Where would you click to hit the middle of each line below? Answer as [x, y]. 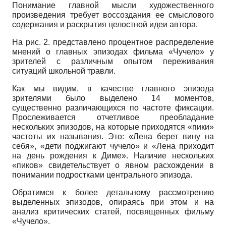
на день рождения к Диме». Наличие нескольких [113, 155]
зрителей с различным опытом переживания [113, 61]
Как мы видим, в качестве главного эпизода [113, 88]
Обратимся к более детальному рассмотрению [113, 192]
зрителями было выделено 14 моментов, [113, 98]
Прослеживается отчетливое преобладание [113, 117]
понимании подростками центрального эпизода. [102, 175]
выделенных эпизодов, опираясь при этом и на [113, 202]
